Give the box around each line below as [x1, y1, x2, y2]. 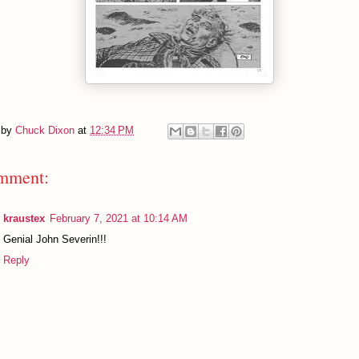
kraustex [3, 212, 45, 224]
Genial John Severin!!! [3, 232, 107, 245]
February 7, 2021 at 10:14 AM [50, 212, 188, 224]
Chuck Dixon [15, 123, 75, 136]
